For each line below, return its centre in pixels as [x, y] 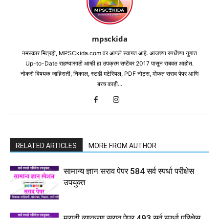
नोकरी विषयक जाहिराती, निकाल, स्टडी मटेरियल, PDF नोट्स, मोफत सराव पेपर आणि [109, 74]
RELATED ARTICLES [46, 146]
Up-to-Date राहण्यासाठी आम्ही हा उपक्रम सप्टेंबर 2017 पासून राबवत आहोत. [109, 63]
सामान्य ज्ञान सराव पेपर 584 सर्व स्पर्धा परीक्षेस [129, 171]
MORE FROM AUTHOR [122, 146]
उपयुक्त [75, 182]
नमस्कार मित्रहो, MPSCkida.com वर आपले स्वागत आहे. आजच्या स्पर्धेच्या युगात [109, 53]
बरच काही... [109, 84]
